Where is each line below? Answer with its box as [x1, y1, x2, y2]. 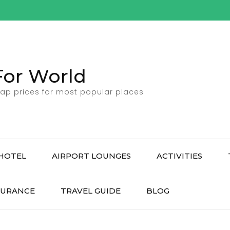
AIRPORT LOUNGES [52, 151, 131, 161]
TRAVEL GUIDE [61, 186, 121, 196]
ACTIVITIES [157, 151, 202, 161]
